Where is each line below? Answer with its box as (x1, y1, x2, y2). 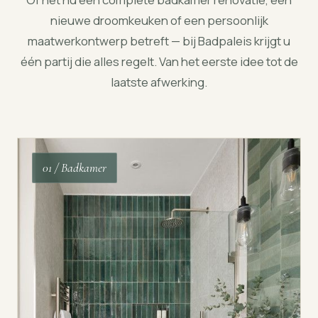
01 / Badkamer (43, 160, 106, 175)
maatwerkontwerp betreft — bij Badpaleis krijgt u (28, 32, 290, 49)
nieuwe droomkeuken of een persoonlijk (50, 11, 268, 28)
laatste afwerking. (111, 73, 207, 90)
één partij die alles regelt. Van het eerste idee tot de (20, 53, 298, 70)
